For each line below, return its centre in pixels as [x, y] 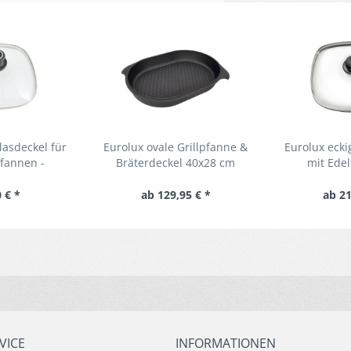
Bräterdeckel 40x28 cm [175, 163]
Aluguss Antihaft [175, 178]
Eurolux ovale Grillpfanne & [175, 147]
